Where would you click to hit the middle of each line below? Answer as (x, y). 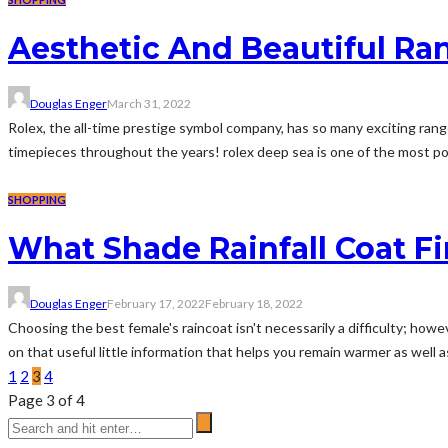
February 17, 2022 (156, 303)
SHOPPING (37, 199)
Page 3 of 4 (46, 399)
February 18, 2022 (254, 303)
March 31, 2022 (149, 103)
